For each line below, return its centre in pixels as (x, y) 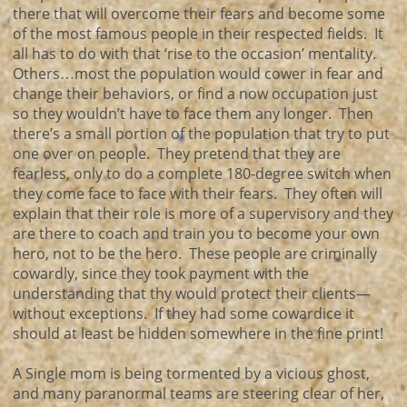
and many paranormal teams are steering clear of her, (199, 393)
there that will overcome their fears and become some (199, 14)
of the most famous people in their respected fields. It (198, 34)
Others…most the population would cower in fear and (198, 74)
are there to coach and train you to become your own (196, 233)
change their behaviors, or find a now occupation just (195, 94)
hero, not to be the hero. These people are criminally (195, 253)
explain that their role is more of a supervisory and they (203, 213)
